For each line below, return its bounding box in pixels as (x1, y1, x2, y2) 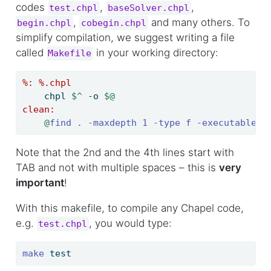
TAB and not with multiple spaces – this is (15, 162, 219, 174)
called (15, 47, 47, 59)
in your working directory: (93, 47, 219, 59)
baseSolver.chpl (108, 2, 190, 14)
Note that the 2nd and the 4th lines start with (15, 146, 234, 159)
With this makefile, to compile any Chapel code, (15, 202, 244, 215)
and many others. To (148, 16, 250, 29)
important (15, 177, 64, 189)
